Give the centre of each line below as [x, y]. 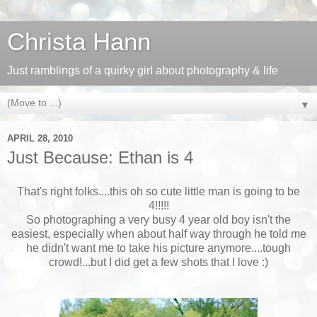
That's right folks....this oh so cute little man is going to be [158, 191]
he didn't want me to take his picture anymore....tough [158, 248]
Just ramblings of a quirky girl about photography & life [143, 70]
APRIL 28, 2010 [40, 138]
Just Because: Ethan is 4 [100, 157]
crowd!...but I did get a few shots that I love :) [158, 262]
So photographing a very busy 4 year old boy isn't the [158, 219]
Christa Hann [79, 42]
